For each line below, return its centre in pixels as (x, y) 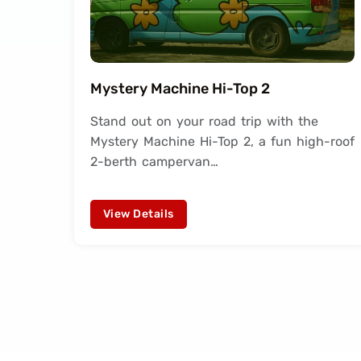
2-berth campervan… (154, 162)
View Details (139, 214)
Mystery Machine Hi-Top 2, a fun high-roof (222, 141)
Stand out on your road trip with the (204, 121)
